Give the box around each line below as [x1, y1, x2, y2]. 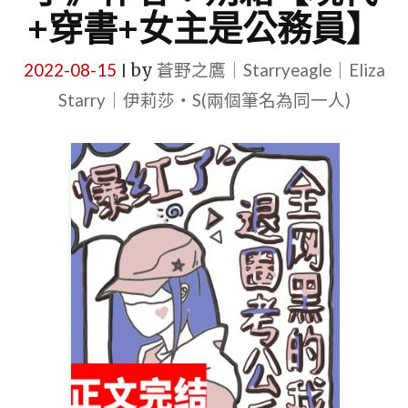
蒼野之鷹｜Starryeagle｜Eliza [156, 60, 385, 80]
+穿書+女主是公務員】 [27, 6, 381, 48]
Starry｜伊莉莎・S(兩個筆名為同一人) [57, 90, 351, 110]
